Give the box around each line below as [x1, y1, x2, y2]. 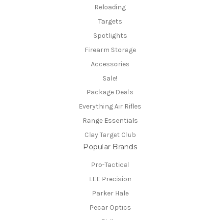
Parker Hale [91, 189, 129, 198]
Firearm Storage [84, 45, 136, 54]
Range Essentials [82, 116, 138, 125]
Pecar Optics [89, 203, 131, 212]
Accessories [90, 59, 130, 68]
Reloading [94, 2, 126, 11]
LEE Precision [88, 175, 132, 184]
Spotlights [93, 31, 127, 40]
